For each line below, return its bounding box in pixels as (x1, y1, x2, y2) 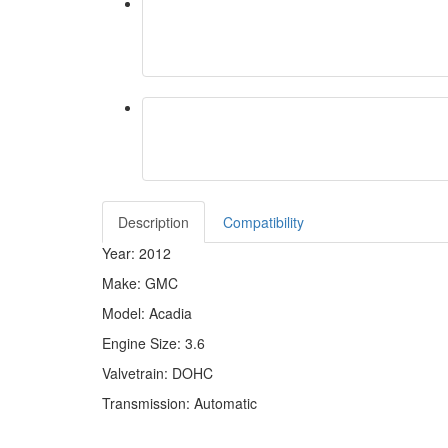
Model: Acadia (102, 303, 192, 323)
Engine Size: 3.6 (102, 333, 205, 353)
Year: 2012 (102, 243, 171, 263)
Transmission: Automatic (102, 393, 257, 413)
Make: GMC (102, 273, 178, 293)
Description (118, 212, 189, 232)
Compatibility (223, 212, 304, 232)
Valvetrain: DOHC (102, 363, 213, 383)
